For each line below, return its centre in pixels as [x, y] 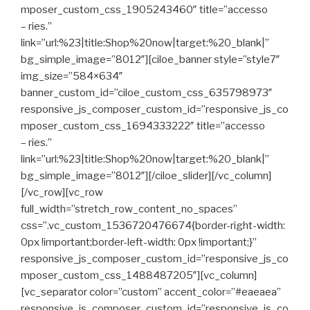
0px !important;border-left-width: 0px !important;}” [139, 242]
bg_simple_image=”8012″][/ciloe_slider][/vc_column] [146, 176]
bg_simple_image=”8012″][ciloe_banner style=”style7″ [151, 60]
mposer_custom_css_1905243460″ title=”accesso [144, 10]
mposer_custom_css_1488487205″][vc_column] [139, 275]
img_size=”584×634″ [72, 76]
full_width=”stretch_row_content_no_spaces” [129, 209]
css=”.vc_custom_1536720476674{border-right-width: [153, 226]
